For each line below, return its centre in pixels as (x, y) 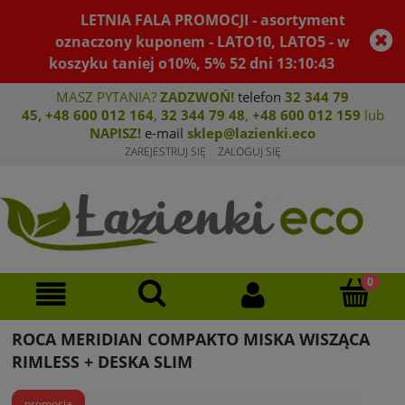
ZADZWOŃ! (197, 97)
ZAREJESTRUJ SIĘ (165, 151)
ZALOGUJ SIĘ (249, 151)
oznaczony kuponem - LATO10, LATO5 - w (202, 42)
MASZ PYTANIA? (108, 97)
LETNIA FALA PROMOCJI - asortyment (213, 20)
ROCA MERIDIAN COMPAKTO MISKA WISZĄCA (191, 339)
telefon (259, 97)
